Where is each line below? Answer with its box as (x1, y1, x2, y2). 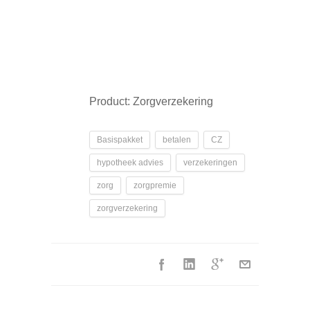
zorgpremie (134, 180, 176, 190)
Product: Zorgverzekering (89, 95, 213, 107)
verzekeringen (183, 157, 237, 167)
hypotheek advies (97, 157, 163, 167)
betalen (163, 134, 191, 145)
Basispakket (97, 134, 143, 145)
